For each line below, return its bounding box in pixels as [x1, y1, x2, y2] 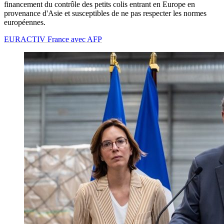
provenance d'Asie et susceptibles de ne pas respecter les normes [4, 9, 206, 18]
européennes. [4, 18, 45, 27]
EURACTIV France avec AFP [4, 35, 102, 44]
